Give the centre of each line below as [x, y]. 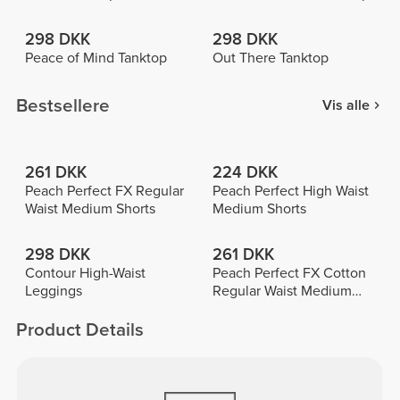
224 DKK [245, 172]
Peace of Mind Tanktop [96, 58]
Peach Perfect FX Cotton [289, 273]
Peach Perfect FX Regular [104, 191]
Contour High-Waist [85, 273]
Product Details [80, 330]
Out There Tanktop [270, 58]
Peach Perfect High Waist [290, 191]
